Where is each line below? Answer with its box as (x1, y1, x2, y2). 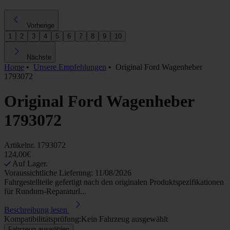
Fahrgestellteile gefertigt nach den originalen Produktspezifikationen (4, 178, 224, 187)
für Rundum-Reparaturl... (4, 187, 86, 196)
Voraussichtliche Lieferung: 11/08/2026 (4, 168, 131, 178)
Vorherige (27, 21, 54, 29)
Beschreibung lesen (4, 205, 67, 215)
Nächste (27, 53, 51, 61)
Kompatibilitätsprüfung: (4, 215, 81, 224)
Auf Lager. (12, 159, 50, 168)
